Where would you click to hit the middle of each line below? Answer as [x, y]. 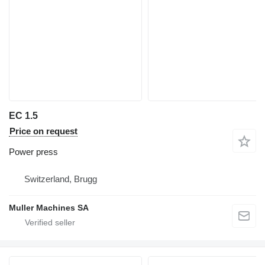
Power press [33, 152]
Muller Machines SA [49, 208]
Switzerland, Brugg [61, 179]
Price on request [43, 131]
